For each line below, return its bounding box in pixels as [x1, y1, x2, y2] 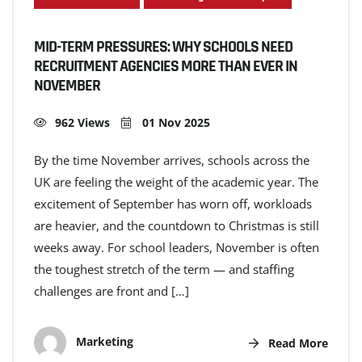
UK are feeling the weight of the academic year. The [34, 174, 318, 191]
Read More [265, 335, 328, 351]
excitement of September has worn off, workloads [34, 196, 312, 213]
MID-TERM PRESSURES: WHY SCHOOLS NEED [34, 36, 293, 58]
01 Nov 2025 [139, 115, 210, 131]
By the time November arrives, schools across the [34, 152, 309, 169]
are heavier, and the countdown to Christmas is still [34, 217, 319, 234]
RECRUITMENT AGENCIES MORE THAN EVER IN [34, 56, 297, 78]
